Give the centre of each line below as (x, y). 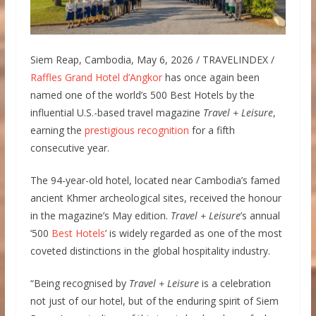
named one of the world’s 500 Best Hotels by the (142, 95)
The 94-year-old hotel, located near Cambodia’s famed (155, 180)
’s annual (260, 215)
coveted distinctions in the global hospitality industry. (150, 250)
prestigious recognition (136, 130)
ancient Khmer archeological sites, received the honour (156, 197)
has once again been (211, 77)
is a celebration (235, 283)
